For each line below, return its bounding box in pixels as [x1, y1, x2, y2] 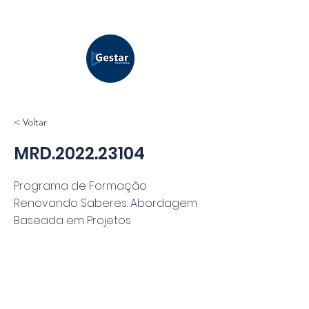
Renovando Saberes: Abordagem [14, 195, 197, 211]
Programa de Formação [14, 178, 147, 194]
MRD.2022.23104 [14, 142, 145, 165]
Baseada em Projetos [14, 212, 131, 228]
